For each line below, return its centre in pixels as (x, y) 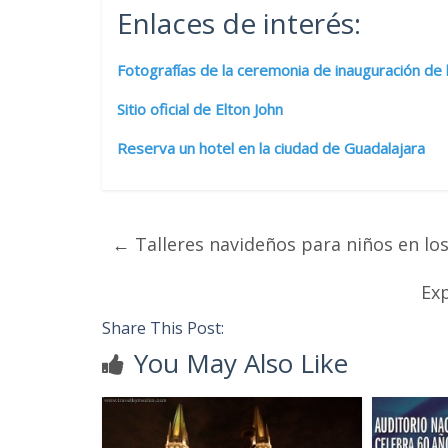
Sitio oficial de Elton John (200, 108)
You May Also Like (241, 362)
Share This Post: (163, 327)
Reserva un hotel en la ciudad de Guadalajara (271, 147)
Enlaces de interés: (239, 22)
